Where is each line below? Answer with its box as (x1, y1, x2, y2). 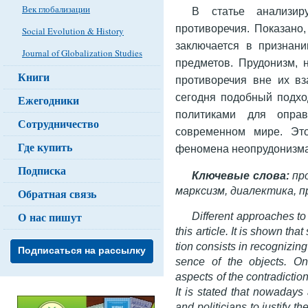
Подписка (18, 162, 66, 178)
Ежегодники (18, 92, 79, 108)
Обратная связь (18, 186, 96, 201)
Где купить (18, 139, 72, 155)
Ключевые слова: (192, 168, 289, 181)
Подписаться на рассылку (18, 245, 146, 256)
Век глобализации (22, 3, 90, 15)
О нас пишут (18, 209, 82, 225)
